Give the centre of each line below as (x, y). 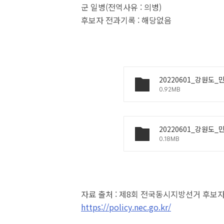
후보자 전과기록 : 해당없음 (126, 20)
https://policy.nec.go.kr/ (126, 207)
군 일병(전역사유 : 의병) (121, 7)
